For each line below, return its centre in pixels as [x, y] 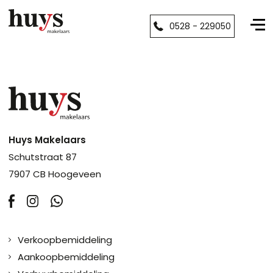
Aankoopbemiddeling [66, 257]
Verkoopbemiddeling [65, 240]
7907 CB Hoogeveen [55, 174]
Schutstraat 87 [42, 157]
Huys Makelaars [47, 140]
